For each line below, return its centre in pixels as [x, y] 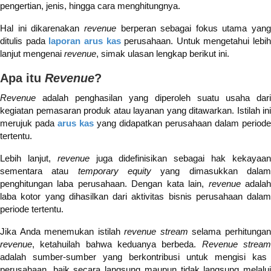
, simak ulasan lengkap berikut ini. [164, 54]
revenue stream [156, 232]
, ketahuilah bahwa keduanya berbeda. [117, 244]
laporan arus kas [85, 41]
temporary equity [115, 171]
